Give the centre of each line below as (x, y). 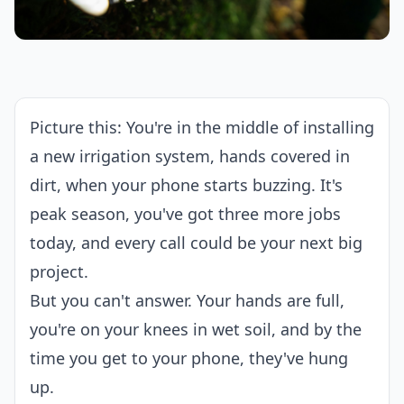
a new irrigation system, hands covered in (190, 156)
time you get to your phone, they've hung (189, 358)
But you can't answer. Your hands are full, (187, 300)
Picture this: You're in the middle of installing (202, 127)
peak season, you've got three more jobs (185, 214)
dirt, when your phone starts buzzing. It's (186, 185)
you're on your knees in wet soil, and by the (196, 329)
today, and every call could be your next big (196, 243)
